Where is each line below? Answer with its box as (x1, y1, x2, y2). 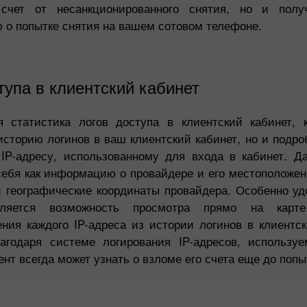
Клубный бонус (25, 282, 88, 295)
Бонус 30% (25, 237, 71, 251)
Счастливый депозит (179, 237, 265, 251)
